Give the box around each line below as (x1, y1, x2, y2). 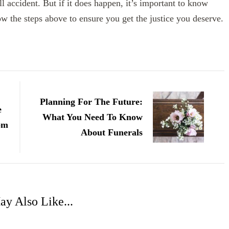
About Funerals (81, 127, 143, 138)
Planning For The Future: (40, 97, 143, 107)
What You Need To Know (42, 112, 143, 123)
